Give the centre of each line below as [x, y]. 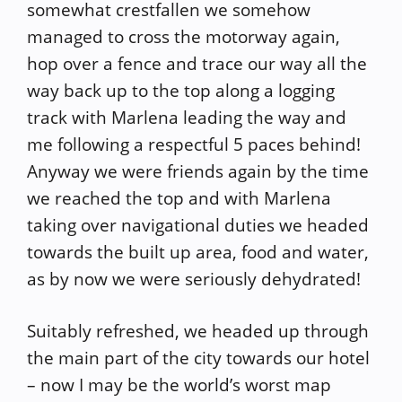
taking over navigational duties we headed [198, 225]
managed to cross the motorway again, [184, 36]
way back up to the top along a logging [181, 90]
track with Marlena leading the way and [187, 117]
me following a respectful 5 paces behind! [194, 144]
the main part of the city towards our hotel [198, 358]
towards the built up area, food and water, [198, 252]
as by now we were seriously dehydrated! [194, 279]
